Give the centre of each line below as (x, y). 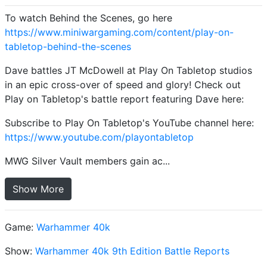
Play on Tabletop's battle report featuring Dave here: (124, 99)
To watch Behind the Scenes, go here (89, 18)
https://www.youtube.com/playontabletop (99, 137)
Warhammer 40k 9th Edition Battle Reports (132, 251)
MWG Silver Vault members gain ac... (87, 161)
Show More (38, 189)
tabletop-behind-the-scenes (68, 46)
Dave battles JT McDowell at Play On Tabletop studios (128, 70)
